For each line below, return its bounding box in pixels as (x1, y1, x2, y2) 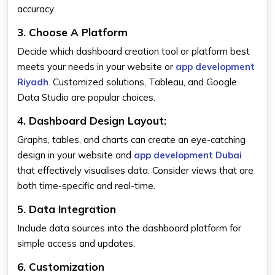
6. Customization (17, 260, 104, 273)
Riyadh (17, 76, 48, 88)
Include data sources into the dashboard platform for (17, 222, 241, 234)
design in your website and (17, 149, 134, 161)
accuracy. (17, 2, 55, 15)
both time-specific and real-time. (17, 179, 155, 192)
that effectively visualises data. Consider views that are (17, 164, 254, 176)
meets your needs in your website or (17, 60, 176, 72)
